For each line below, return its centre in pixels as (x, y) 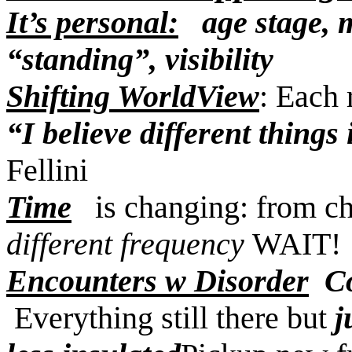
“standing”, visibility (140, 59)
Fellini (47, 170)
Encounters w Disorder (158, 281)
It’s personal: (92, 22)
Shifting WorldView (133, 96)
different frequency (129, 244)
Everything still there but (170, 318)
